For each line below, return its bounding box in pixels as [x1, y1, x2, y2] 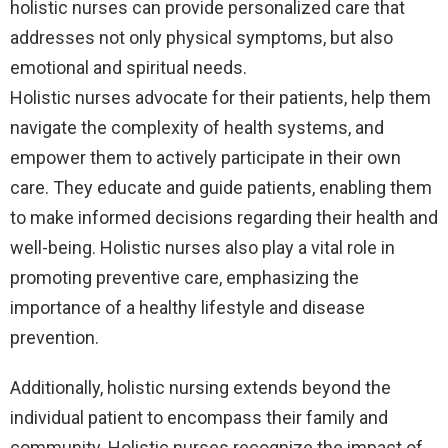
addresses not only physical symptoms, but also [10, 27, 393, 49]
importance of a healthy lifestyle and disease [10, 297, 365, 319]
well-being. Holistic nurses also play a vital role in [10, 237, 395, 259]
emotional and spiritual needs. [10, 57, 247, 79]
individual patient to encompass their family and [10, 407, 388, 429]
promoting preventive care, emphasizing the [10, 267, 359, 289]
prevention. [10, 327, 99, 349]
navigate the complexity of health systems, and [10, 117, 384, 139]
